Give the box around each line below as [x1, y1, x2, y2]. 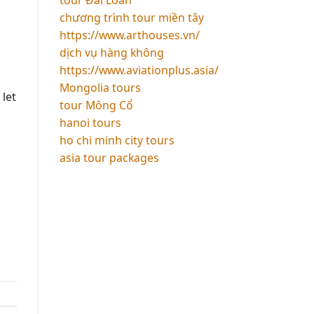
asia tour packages [59, 149, 159, 165]
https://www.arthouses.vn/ [59, 27, 200, 43]
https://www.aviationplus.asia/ [59, 62, 219, 78]
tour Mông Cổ [59, 97, 133, 113]
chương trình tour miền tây [59, 9, 204, 25]
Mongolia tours [59, 79, 141, 95]
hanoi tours [59, 114, 121, 130]
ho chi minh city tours [59, 132, 175, 148]
